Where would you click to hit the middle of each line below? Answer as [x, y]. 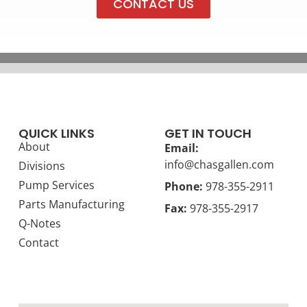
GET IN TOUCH [208, 133]
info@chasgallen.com [219, 164]
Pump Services [56, 185]
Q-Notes [39, 223]
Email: [181, 148]
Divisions [41, 165]
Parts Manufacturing [71, 204]
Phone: [183, 186]
